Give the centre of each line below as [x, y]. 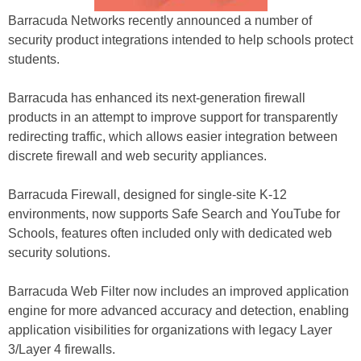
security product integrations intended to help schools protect [180, 40]
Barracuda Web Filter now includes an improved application [178, 291]
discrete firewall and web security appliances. [137, 156]
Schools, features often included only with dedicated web [170, 233]
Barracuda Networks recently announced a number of [160, 21]
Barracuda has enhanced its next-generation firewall [157, 98]
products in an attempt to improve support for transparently [173, 117]
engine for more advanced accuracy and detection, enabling [178, 311]
